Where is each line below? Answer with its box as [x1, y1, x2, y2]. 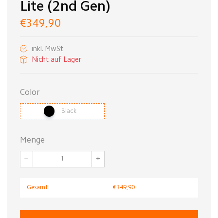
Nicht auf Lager [32, 56, 82, 64]
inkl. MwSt [32, 45, 64, 53]
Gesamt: [26, 185, 50, 191]
